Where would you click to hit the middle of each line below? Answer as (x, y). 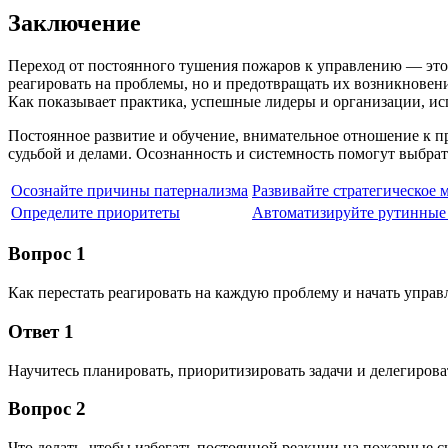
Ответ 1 (41, 331)
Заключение (74, 22)
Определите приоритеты (95, 212)
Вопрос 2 (47, 409)
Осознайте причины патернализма (129, 190)
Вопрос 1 (47, 254)
